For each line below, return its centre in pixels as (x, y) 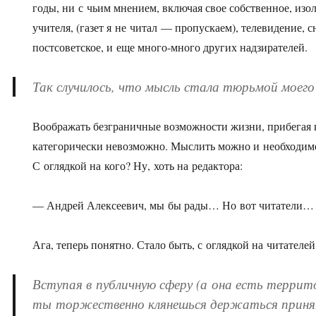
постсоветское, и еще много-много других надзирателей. (170, 47)
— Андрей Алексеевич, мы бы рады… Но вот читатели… (174, 205)
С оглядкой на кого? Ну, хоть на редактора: (138, 166)
